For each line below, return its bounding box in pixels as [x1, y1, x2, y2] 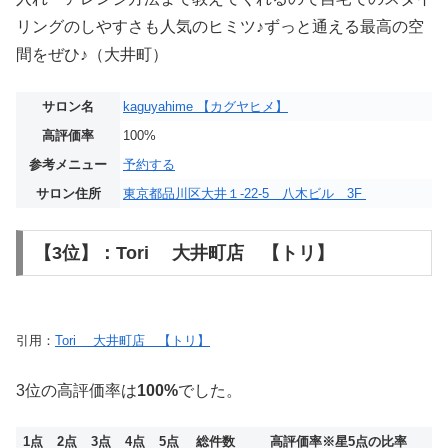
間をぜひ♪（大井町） [16, 46, 168, 64]
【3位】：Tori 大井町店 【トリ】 [33, 242, 334, 263]
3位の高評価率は [16, 381, 137, 399]
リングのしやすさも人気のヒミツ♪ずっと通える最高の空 [16, 18, 424, 36]
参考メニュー [29, 156, 107, 172]
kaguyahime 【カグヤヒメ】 [123, 98, 288, 114]
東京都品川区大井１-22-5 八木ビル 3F [123, 185, 366, 201]
